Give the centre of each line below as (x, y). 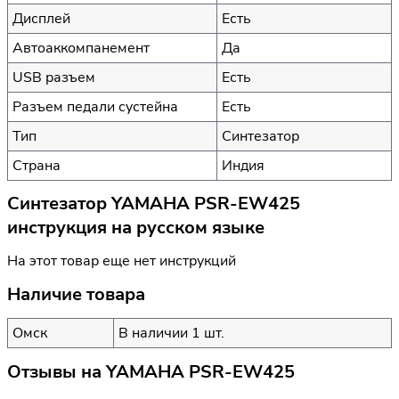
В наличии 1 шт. (171, 333)
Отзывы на (57, 371)
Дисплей (41, 18)
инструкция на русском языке (136, 228)
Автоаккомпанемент (81, 48)
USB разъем (54, 77)
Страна (37, 165)
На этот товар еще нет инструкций (122, 261)
